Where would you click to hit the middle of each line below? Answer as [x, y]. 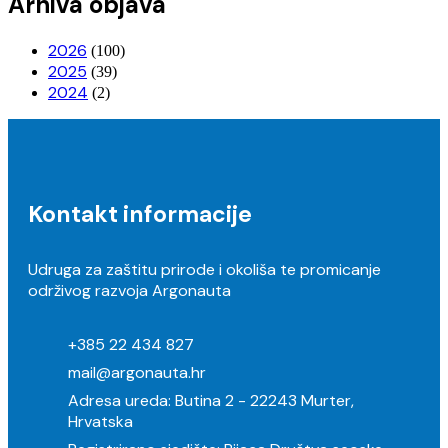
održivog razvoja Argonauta [129, 291]
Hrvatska [100, 422]
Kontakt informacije [140, 213]
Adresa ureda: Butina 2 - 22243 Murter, [211, 401]
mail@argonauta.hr [137, 373]
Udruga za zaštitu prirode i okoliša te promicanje [204, 270]
